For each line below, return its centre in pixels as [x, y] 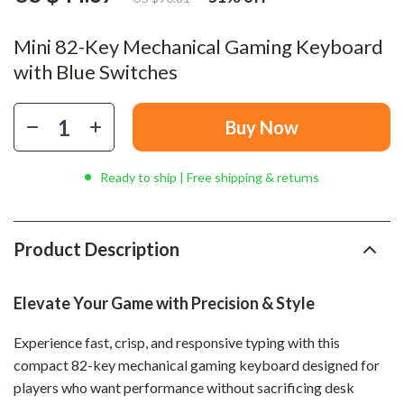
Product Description [96, 249]
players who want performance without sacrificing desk [184, 387]
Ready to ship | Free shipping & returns [210, 177]
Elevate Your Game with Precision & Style [164, 303]
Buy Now [262, 127]
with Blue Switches [96, 72]
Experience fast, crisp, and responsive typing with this [177, 342]
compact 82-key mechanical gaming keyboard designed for [197, 365]
